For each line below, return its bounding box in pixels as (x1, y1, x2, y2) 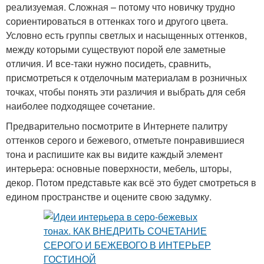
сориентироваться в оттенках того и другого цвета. (6, 14, 228, 28)
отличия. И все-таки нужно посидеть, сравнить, (6, 56, 211, 70)
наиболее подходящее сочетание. (6, 98, 155, 113)
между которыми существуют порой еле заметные (6, 42, 226, 56)
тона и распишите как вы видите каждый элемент (6, 147, 223, 161)
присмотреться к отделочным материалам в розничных (6, 70, 247, 84)
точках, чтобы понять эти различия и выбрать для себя (6, 84, 246, 98)
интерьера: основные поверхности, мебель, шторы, (6, 161, 232, 175)
